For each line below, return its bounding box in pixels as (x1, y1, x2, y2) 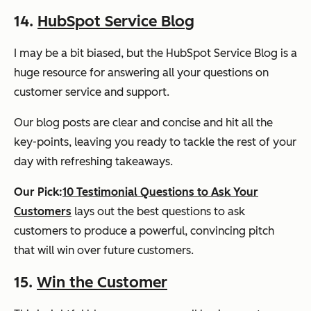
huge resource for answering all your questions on (14, 65, 269, 79)
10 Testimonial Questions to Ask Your (62, 185, 258, 199)
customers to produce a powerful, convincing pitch (14, 224, 274, 237)
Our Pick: (14, 185, 62, 199)
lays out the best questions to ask (72, 204, 245, 218)
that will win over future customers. (14, 243, 194, 257)
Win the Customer (37, 272, 167, 292)
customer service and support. (14, 85, 169, 99)
